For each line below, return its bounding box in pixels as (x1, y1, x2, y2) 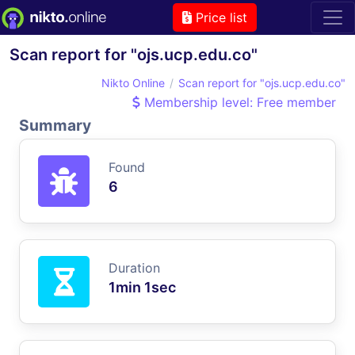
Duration (109, 259, 160, 276)
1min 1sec (109, 278, 176, 296)
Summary (19, 115, 91, 135)
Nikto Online (101, 75, 165, 90)
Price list (191, 9, 247, 25)
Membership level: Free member (140, 94, 336, 110)
